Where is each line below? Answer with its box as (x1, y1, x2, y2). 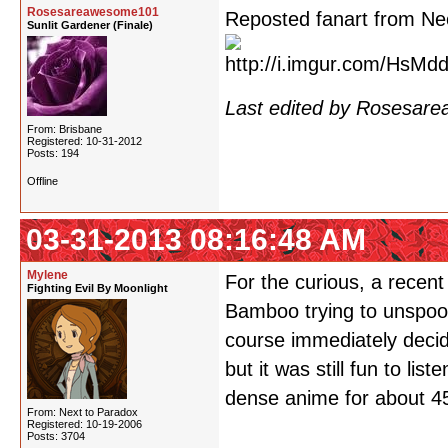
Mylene (27, 268, 68, 282)
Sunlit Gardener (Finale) (27, 19, 153, 31)
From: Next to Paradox (27, 406, 138, 418)
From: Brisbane (27, 123, 102, 135)
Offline (27, 175, 58, 187)
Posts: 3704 (27, 430, 85, 442)
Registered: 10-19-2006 (27, 418, 142, 430)
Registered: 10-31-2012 (27, 135, 142, 147)
